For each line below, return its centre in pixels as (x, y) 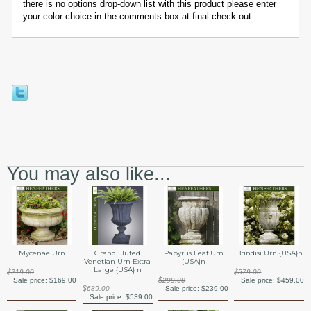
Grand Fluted (118, 253)
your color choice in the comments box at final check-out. (138, 17)
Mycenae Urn (42, 253)
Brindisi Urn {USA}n (269, 253)
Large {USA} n (117, 270)
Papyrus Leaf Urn (193, 253)
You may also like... (89, 175)
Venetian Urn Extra (118, 262)
